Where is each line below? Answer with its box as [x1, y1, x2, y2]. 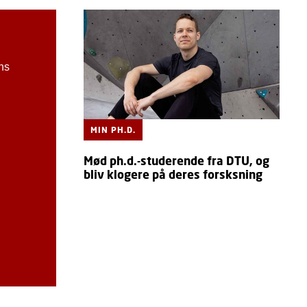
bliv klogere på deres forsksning [83, 167, 262, 182]
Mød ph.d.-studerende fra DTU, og [83, 153, 269, 169]
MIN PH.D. [90, 125, 136, 136]
